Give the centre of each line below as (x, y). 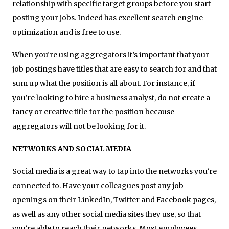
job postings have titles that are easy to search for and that (114, 69)
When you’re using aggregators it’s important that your (111, 54)
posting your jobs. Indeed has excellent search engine (108, 18)
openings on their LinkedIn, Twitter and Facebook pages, (114, 200)
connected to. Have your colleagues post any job (98, 185)
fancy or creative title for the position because (93, 112)
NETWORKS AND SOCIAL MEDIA (72, 148)
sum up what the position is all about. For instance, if (104, 83)
